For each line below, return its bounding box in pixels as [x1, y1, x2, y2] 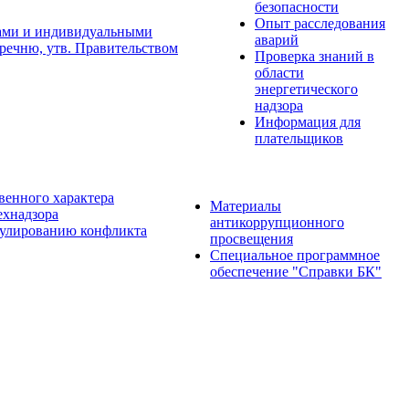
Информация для [255, 114, 361, 130]
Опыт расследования [255, 16, 385, 31]
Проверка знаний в [255, 48, 374, 64]
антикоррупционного [210, 215, 344, 230]
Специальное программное [210, 247, 380, 263]
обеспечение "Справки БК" [210, 264, 382, 279]
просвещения [210, 231, 293, 246]
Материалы [210, 198, 281, 214]
